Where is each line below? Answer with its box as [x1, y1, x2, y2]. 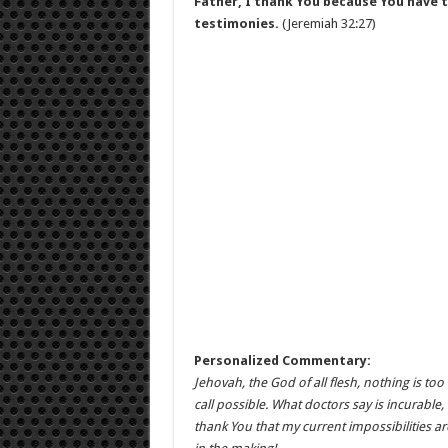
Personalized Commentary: [193, 353, 371, 368]
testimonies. [193, 16, 279, 31]
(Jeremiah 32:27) [278, 16, 376, 31]
